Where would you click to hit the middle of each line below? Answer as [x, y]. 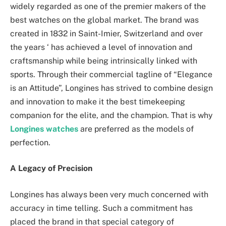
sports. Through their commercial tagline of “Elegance [111, 74]
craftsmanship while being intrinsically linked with [104, 61]
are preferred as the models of [136, 129]
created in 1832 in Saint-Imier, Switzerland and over [106, 33]
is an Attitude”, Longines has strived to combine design [111, 88]
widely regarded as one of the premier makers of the [108, 6]
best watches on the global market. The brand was [104, 20]
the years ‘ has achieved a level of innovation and [101, 47]
